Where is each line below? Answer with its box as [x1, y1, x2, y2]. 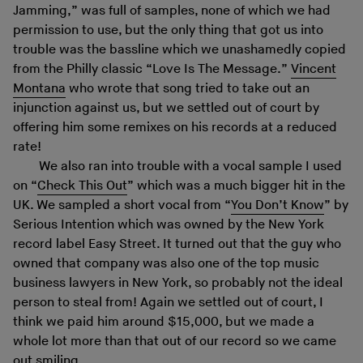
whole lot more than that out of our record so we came [13, 334, 336, 350]
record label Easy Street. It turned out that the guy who [13, 237, 341, 253]
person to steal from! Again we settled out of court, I [13, 295, 323, 311]
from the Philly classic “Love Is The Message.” [13, 62, 291, 78]
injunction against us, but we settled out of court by [13, 100, 319, 117]
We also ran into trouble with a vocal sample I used [39, 159, 342, 175]
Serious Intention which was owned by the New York [13, 217, 324, 233]
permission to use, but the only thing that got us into [13, 23, 323, 39]
